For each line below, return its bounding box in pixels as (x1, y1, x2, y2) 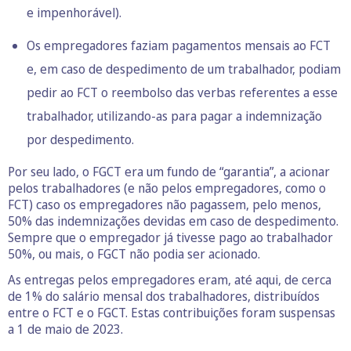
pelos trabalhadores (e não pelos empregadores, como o (8, 179, 326, 197)
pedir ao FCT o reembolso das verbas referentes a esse (27, 83, 338, 101)
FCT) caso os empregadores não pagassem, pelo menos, (8, 195, 321, 213)
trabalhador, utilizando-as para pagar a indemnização (27, 107, 322, 125)
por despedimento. (27, 130, 134, 148)
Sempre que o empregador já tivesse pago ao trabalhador (8, 228, 333, 246)
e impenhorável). (27, 3, 121, 21)
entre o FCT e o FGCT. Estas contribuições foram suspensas (8, 303, 335, 321)
